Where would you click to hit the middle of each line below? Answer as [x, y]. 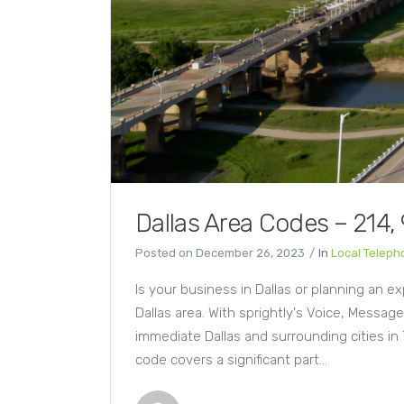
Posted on [164, 252]
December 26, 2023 [250, 252]
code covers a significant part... [231, 359]
